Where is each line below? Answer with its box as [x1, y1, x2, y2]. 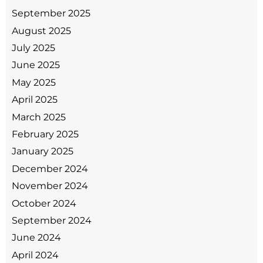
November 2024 [12, 180, 88, 192]
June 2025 [12, 59, 60, 71]
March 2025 [12, 111, 66, 123]
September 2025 [12, 8, 90, 19]
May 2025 [12, 76, 56, 88]
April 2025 [12, 94, 58, 106]
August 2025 [12, 25, 71, 36]
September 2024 [12, 214, 92, 226]
